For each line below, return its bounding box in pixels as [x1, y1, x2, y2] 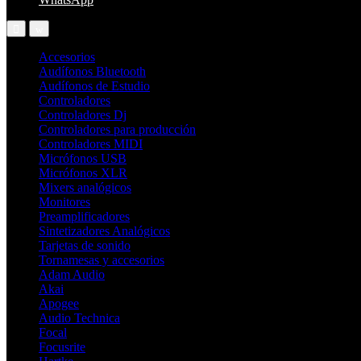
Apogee [39, 297, 79, 311]
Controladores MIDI [39, 137, 143, 151]
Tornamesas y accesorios [39, 253, 164, 268]
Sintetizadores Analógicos [39, 224, 170, 239]
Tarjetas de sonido [39, 239, 131, 253]
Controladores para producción [39, 122, 196, 137]
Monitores [39, 195, 90, 210]
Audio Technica [39, 311, 120, 326]
